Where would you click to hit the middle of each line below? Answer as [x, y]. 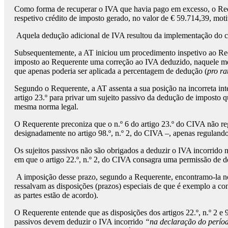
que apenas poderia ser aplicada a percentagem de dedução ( [111, 71]
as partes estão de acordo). [56, 195]
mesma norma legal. [46, 107]
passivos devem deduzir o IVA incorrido [80, 222]
